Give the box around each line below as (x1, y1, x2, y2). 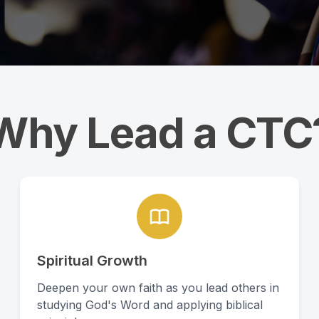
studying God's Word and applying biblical (37, 298, 263, 312)
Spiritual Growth (37, 252, 147, 269)
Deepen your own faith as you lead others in (37, 281, 279, 295)
